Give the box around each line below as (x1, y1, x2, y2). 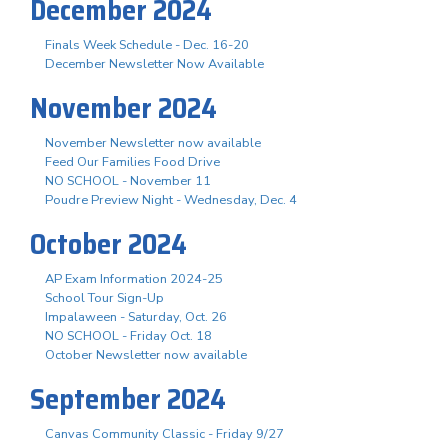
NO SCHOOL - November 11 (45, 171, 211, 190)
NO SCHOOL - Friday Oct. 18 (45, 326, 212, 345)
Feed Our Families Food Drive (45, 152, 220, 171)
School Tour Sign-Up (45, 288, 164, 307)
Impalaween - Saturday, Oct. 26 (45, 307, 227, 326)
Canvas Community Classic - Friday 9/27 (45, 424, 284, 443)
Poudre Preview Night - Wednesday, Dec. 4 (45, 190, 297, 209)
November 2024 (30, 85, 217, 130)
